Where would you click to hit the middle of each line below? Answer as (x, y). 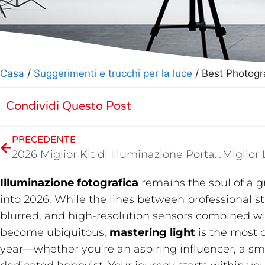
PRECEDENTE (44, 140)
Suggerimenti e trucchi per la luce (113, 73)
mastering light (152, 232)
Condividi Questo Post (69, 106)
